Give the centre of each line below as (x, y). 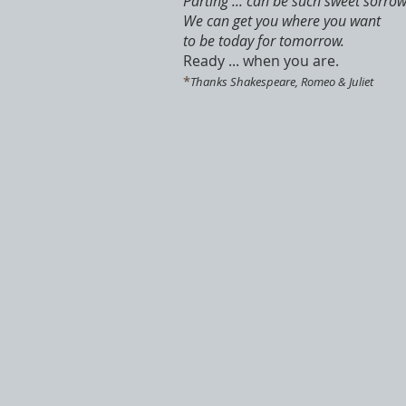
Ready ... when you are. (261, 61)
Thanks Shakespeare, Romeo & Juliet (282, 82)
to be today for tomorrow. (264, 41)
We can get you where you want (282, 21)
